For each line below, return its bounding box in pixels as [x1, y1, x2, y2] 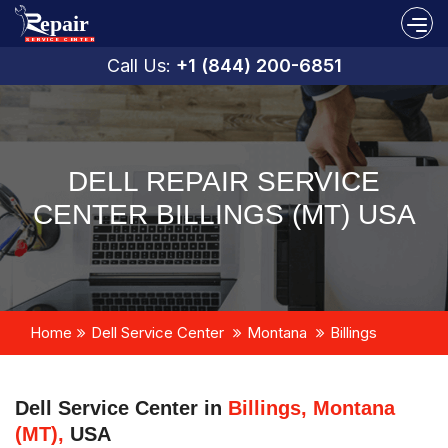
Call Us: [106, 54, 176, 76]
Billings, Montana [228, 396, 395, 419]
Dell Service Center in [15, 396, 228, 419]
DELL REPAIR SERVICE [68, 165, 380, 197]
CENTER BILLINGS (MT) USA [32, 198, 416, 230]
